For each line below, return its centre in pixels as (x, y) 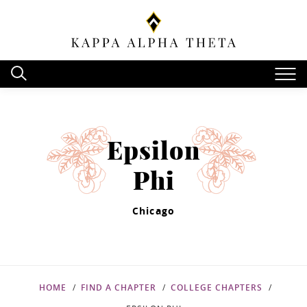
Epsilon (153, 152)
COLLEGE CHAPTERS (217, 287)
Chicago (153, 210)
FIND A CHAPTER (119, 287)
